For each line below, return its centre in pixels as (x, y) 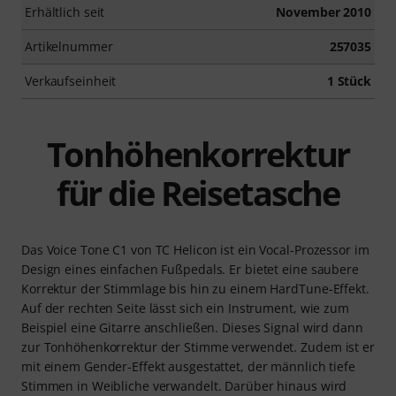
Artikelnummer (69, 46)
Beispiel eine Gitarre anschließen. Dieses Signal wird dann (192, 327)
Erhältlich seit (65, 11)
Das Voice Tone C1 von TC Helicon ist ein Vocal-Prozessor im (195, 249)
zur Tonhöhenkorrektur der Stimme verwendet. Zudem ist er (198, 346)
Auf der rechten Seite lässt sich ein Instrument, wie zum (185, 308)
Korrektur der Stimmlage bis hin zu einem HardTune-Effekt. (195, 288)
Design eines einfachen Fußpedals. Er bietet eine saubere (190, 269)
